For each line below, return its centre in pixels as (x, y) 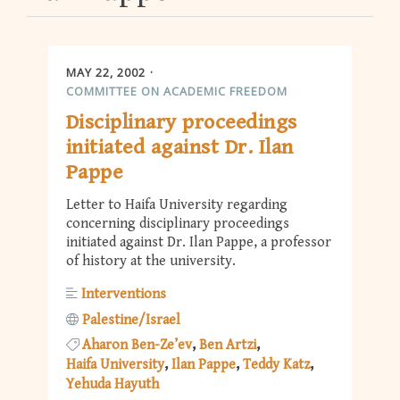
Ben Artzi (228, 345)
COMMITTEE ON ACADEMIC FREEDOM (177, 91)
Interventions (124, 295)
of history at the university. (151, 262)
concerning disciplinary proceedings (178, 224)
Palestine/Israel (131, 320)
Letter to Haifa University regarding (177, 205)
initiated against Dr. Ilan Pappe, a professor (199, 243)
